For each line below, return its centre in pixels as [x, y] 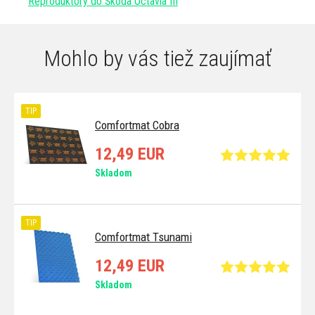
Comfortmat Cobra [137, 126]
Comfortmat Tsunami [143, 237]
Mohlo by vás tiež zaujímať [157, 59]
